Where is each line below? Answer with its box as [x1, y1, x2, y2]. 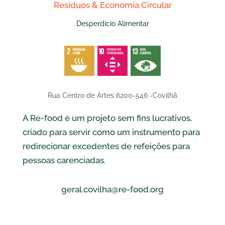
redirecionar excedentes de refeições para [22, 141, 190, 151]
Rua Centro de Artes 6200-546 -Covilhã [48, 91, 177, 99]
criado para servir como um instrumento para [22, 127, 200, 137]
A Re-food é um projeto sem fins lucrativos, [22, 113, 192, 123]
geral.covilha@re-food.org [61, 184, 164, 194]
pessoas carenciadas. [22, 155, 105, 165]
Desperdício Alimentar [76, 20, 149, 28]
